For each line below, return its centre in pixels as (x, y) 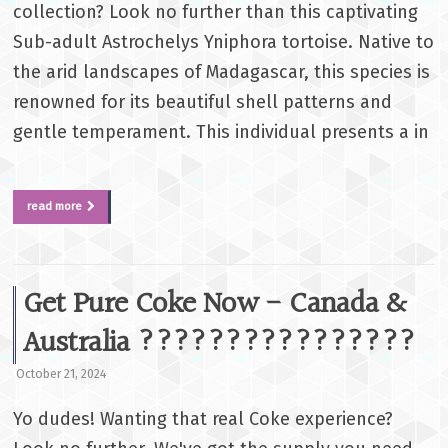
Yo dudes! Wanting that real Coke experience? (203, 419)
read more (55, 205)
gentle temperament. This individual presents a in (221, 131)
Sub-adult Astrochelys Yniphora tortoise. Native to (224, 41)
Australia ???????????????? (219, 344)
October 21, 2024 (61, 374)
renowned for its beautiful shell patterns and (203, 101)
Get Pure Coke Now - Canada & (214, 305)
